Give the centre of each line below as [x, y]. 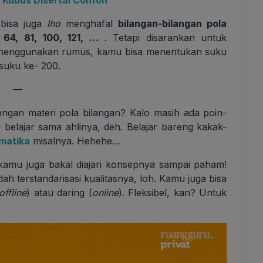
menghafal [89, 24]
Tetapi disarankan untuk [170, 38]
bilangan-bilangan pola [173, 24]
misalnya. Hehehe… [75, 141]
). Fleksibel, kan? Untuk [173, 193]
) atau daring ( [59, 193]
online [105, 193]
